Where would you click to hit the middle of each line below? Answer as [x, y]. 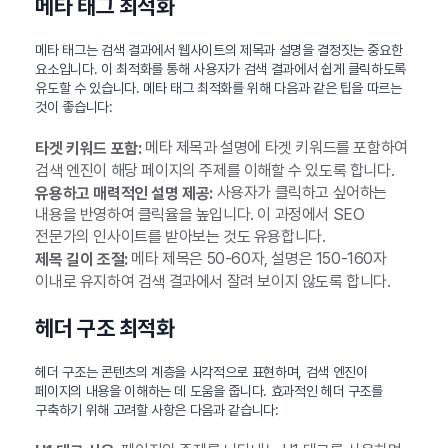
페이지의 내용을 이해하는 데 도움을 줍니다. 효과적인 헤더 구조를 [209, 391]
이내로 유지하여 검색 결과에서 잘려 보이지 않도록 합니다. [213, 282]
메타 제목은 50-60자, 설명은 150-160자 [257, 259]
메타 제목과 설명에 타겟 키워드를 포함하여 [274, 147]
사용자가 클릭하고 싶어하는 [299, 192]
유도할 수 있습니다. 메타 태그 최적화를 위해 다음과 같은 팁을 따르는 [218, 87]
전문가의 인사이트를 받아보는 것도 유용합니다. [180, 237]
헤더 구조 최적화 [105, 328]
